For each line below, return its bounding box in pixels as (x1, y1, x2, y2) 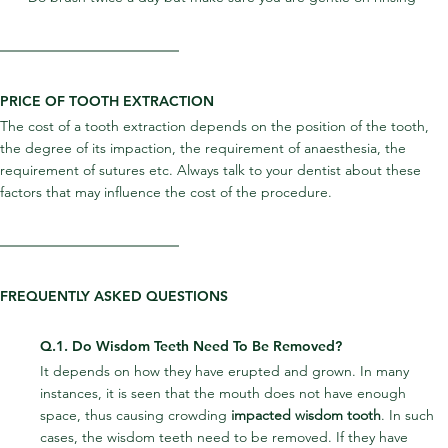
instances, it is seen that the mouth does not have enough (40, 384, 410, 403)
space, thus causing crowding (40, 406, 231, 425)
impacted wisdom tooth (231, 406, 381, 425)
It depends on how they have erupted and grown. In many (40, 362, 413, 381)
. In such (381, 406, 438, 425)
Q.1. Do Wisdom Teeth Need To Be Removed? (40, 337, 342, 356)
